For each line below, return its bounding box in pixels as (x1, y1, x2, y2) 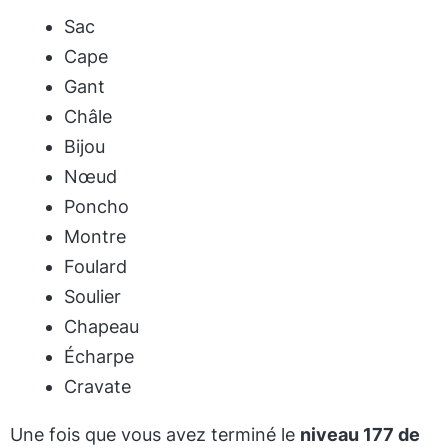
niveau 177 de (300, 424, 420, 445)
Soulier (64, 286, 121, 307)
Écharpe (64, 346, 134, 367)
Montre (64, 226, 126, 247)
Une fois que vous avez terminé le (10, 424, 300, 445)
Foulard (64, 256, 127, 277)
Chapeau (64, 316, 139, 337)
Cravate (64, 376, 131, 397)
